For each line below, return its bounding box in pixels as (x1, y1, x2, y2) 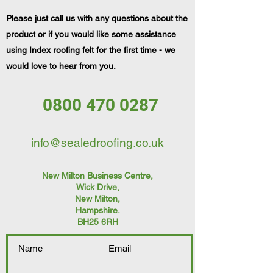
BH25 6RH (77, 217, 118, 227)
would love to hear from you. (6, 61, 116, 71)
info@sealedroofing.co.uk (31, 136, 164, 150)
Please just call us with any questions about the (6, 13, 188, 24)
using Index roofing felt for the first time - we (6, 45, 175, 55)
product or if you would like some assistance (6, 29, 176, 40)
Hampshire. (75, 205, 120, 216)
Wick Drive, (76, 182, 119, 193)
